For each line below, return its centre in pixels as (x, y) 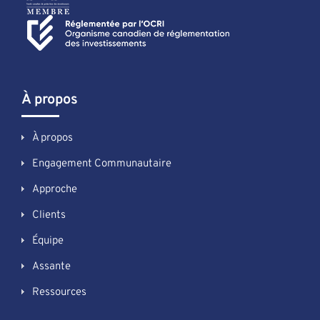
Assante (51, 266)
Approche (54, 189)
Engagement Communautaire (101, 164)
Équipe (47, 241)
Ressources (59, 292)
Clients (49, 215)
